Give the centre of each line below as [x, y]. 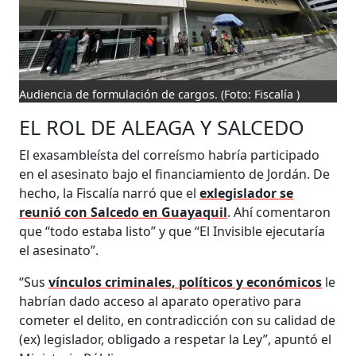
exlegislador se [247, 193]
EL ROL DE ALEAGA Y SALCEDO [162, 127]
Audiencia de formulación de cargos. [120, 94]
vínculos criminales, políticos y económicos [186, 282]
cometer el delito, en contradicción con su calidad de [178, 320]
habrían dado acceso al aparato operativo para [161, 301]
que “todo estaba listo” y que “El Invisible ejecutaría [172, 231]
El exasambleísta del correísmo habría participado [170, 155]
